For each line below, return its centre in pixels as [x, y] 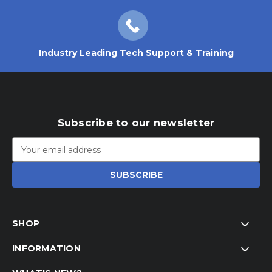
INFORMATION [46, 249]
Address [29, 156]
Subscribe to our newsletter [136, 123]
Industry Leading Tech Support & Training [136, 53]
